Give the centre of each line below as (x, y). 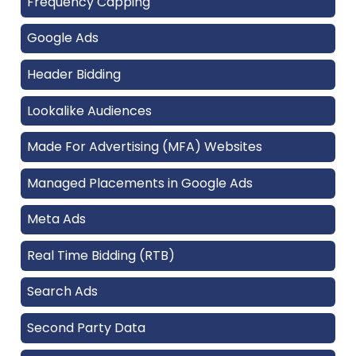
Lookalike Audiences (89, 110)
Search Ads (62, 292)
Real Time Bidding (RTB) (101, 255)
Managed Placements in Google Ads (140, 183)
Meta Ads (56, 219)
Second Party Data (86, 328)
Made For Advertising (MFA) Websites (145, 147)
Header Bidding (74, 74)
